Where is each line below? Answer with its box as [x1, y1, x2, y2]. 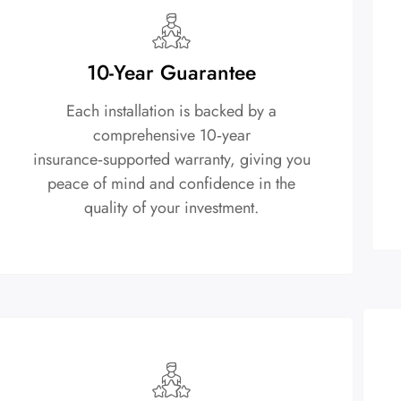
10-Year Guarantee [87, 56, 257, 88]
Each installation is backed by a [66, 98, 277, 123]
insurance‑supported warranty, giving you [32, 147, 311, 171]
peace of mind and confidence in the [47, 171, 296, 195]
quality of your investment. [84, 195, 260, 219]
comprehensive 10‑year [92, 123, 251, 147]
